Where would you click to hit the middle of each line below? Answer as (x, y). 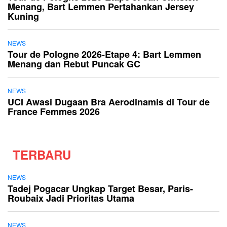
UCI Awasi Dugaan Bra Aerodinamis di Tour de (109, 102)
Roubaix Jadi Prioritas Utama (71, 198)
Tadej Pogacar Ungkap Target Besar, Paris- (100, 188)
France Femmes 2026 (54, 111)
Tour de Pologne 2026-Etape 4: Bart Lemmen (104, 54)
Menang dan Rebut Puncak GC (74, 64)
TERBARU (42, 154)
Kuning (23, 16)
